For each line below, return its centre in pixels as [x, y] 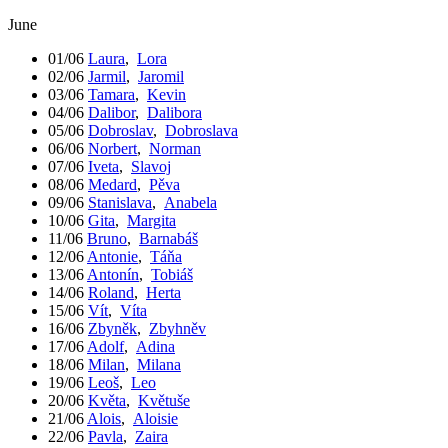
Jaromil [161, 76]
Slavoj [151, 166]
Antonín [113, 274]
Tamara [111, 94]
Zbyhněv [177, 328]
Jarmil [107, 76]
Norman [175, 148]
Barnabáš [168, 238]
